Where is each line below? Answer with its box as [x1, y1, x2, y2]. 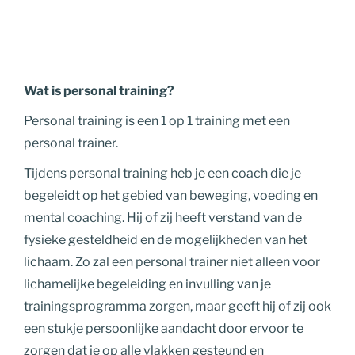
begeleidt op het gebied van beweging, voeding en [24, 187, 318, 203]
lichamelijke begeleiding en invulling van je [24, 276, 271, 292]
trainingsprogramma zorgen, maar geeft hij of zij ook [24, 298, 331, 314]
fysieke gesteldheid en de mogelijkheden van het [24, 231, 307, 247]
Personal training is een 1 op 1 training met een [24, 113, 290, 128]
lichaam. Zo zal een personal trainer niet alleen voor [24, 254, 320, 269]
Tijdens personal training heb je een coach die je [24, 165, 301, 181]
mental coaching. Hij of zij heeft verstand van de [24, 209, 302, 225]
